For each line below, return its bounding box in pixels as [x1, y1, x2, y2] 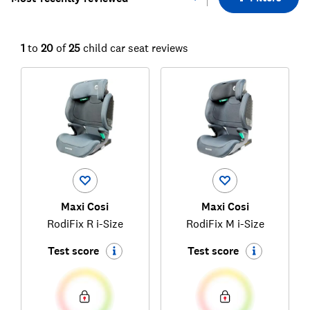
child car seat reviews [82, 41, 188, 55]
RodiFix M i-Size [185, 217, 264, 231]
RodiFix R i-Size [46, 217, 123, 231]
